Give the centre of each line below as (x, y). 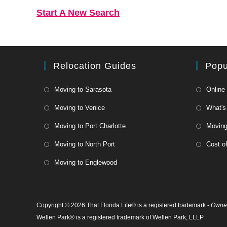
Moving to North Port (85, 144)
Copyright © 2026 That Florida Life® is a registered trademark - (124, 205)
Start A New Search (78, 13)
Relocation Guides (95, 66)
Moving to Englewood (86, 162)
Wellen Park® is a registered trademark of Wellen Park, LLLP (120, 217)
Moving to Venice (80, 108)
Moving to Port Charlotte (90, 126)
